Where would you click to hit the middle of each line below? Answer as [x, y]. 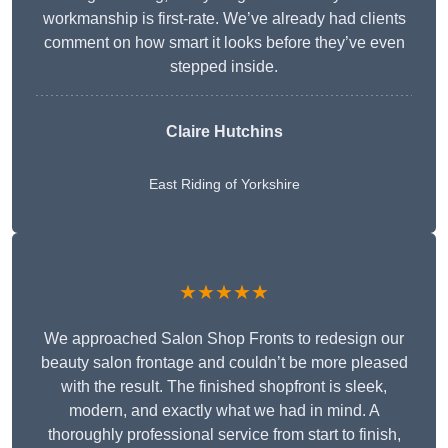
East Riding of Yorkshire [224, 184]
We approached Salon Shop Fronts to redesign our [224, 339]
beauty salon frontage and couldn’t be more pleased [224, 363]
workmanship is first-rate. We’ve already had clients [224, 19]
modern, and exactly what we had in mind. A [224, 411]
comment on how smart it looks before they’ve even [224, 43]
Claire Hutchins [224, 132]
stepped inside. [224, 67]
